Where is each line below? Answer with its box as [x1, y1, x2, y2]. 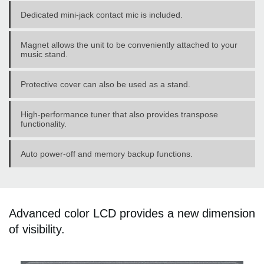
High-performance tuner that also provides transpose [21, 109, 218, 119]
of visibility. [9, 222, 65, 236]
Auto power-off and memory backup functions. [21, 148, 193, 159]
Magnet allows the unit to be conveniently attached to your [21, 39, 237, 49]
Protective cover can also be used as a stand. [21, 79, 190, 89]
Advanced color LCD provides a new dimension [9, 206, 255, 220]
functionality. [21, 118, 67, 128]
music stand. [21, 49, 68, 59]
